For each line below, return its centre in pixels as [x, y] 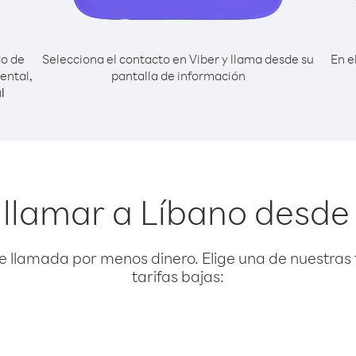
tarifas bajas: [178, 276]
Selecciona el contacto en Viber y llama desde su [178, 59]
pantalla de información [178, 75]
